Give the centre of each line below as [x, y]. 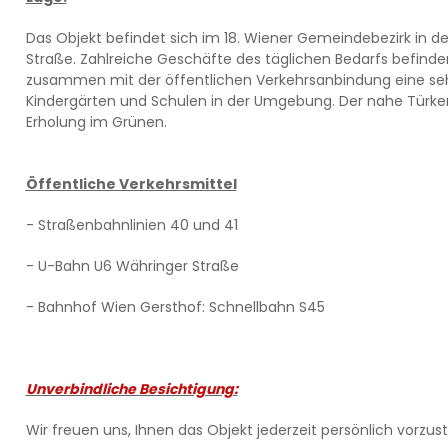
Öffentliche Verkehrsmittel [131, 184]
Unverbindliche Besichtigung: [131, 389]
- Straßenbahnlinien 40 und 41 [131, 225]
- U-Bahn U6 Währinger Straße [132, 266]
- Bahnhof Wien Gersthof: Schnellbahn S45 [175, 307]
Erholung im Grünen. [96, 122]
